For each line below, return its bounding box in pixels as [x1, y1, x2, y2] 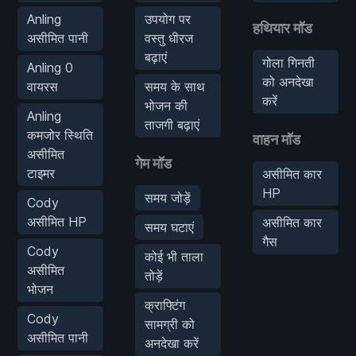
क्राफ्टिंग [145, 296, 185, 313]
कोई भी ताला [145, 248, 203, 265]
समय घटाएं [145, 219, 194, 235]
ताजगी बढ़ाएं [145, 116, 199, 133]
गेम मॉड [135, 154, 172, 172]
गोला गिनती [262, 54, 315, 71]
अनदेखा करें [145, 335, 199, 351]
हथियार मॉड [253, 19, 312, 37]
